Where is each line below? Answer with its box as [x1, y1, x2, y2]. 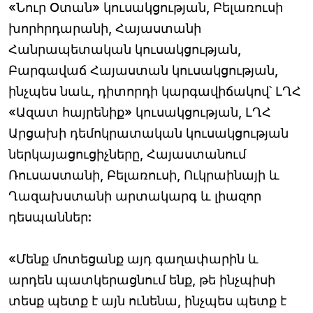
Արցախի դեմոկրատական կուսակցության [8, 125, 289, 140]
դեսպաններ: [8, 209, 92, 224]
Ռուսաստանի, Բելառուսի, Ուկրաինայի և [8, 167, 279, 182]
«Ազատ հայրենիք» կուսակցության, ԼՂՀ [8, 104, 271, 119]
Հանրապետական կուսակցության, [8, 41, 241, 57]
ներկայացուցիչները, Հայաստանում [8, 146, 246, 161]
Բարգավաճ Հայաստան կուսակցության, [8, 62, 278, 78]
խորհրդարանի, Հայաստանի [8, 20, 201, 36]
